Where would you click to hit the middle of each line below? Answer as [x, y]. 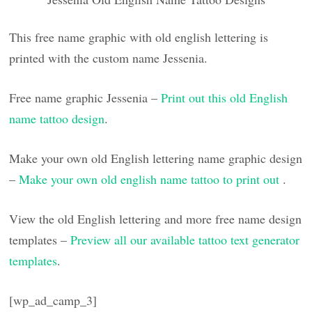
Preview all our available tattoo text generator [185, 239]
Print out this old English [225, 97]
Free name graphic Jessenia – [85, 97]
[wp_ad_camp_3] [53, 300]
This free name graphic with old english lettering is [139, 37]
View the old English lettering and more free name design [156, 218]
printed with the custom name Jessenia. [109, 57]
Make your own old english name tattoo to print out [151, 179]
